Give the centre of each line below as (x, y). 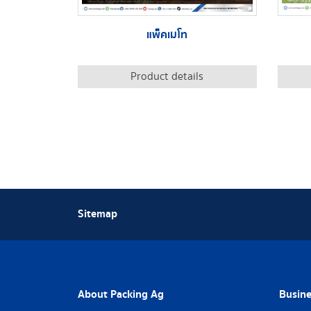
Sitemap (98, 214)
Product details (167, 76)
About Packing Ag (121, 295)
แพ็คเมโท (167, 35)
